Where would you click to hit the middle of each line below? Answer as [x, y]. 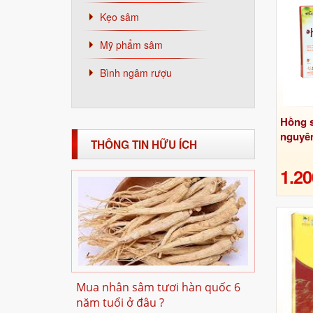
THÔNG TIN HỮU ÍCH [144, 144]
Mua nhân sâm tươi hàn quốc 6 [158, 287]
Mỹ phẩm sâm [131, 45]
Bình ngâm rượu [136, 73]
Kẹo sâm [119, 17]
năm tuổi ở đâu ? [120, 303]
